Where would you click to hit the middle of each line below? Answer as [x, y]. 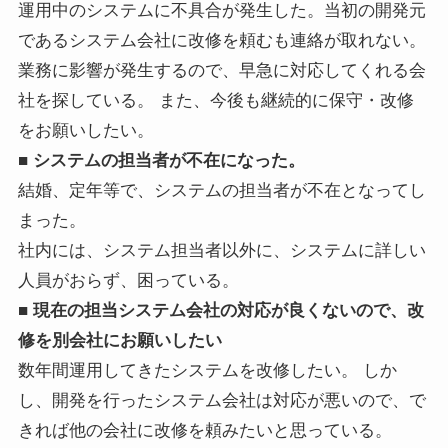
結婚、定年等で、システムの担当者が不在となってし [221, 191]
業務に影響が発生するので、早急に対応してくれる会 [221, 71]
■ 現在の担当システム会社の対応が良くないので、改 [220, 311]
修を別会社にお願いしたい [119, 341]
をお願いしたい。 [85, 131]
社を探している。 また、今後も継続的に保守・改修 [215, 101]
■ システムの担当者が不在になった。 [161, 161]
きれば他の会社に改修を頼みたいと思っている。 [204, 431]
